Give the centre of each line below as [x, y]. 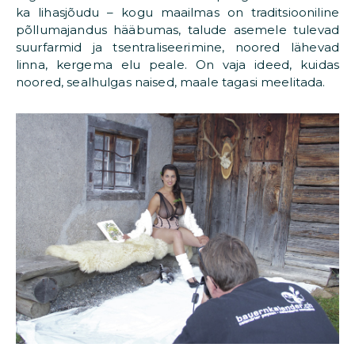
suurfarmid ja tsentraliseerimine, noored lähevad [177, 47]
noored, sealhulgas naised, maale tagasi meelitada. [171, 82]
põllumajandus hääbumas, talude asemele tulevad [177, 29]
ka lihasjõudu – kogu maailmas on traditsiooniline [177, 12]
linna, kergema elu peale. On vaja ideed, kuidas [177, 64]
